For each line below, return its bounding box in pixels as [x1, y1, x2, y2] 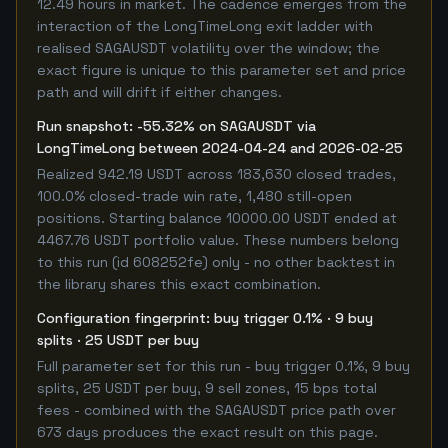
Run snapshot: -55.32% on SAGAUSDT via [37, 117, 316, 135]
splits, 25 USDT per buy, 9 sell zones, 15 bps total [37, 379, 377, 397]
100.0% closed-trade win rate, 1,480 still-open [37, 187, 352, 205]
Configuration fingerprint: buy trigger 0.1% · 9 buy [37, 309, 373, 327]
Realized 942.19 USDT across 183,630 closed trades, [37, 165, 396, 183]
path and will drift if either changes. [37, 83, 282, 101]
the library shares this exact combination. [37, 275, 321, 293]
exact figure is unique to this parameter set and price [37, 61, 406, 79]
